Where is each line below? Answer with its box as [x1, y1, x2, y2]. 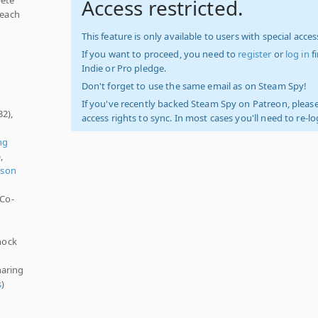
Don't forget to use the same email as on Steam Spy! [81, 79, 307, 92]
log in [285, 48, 309, 60]
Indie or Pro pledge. [81, 62, 167, 75]
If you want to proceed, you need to [81, 48, 238, 60]
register [238, 48, 272, 60]
